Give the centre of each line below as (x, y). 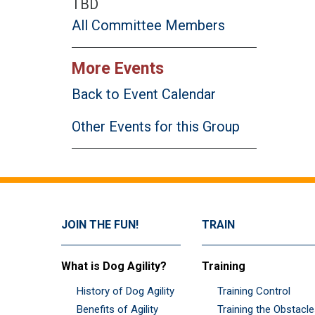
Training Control (254, 291)
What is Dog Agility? (114, 266)
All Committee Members (148, 26)
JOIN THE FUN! (100, 225)
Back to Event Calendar (144, 95)
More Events (118, 69)
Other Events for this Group (156, 127)
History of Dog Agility (126, 291)
